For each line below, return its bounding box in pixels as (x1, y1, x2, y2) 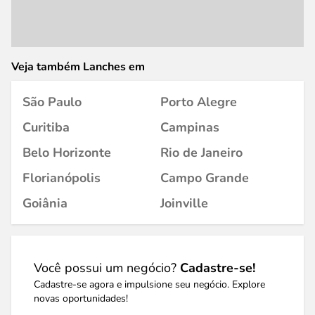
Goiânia (22, 195, 67, 212)
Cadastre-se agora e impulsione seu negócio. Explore (34, 278, 265, 291)
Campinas (160, 119, 219, 136)
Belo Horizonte (22, 144, 111, 161)
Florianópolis (22, 169, 101, 186)
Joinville (160, 195, 208, 212)
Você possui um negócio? (34, 259, 180, 276)
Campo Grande (160, 169, 249, 186)
